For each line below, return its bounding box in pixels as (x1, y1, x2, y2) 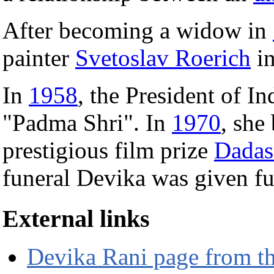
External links (2, 206, 150, 233)
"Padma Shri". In (2, 109, 172, 136)
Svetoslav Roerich (75, 44, 251, 71)
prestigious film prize (2, 136, 214, 163)
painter (2, 44, 75, 71)
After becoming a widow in (2, 17, 273, 43)
